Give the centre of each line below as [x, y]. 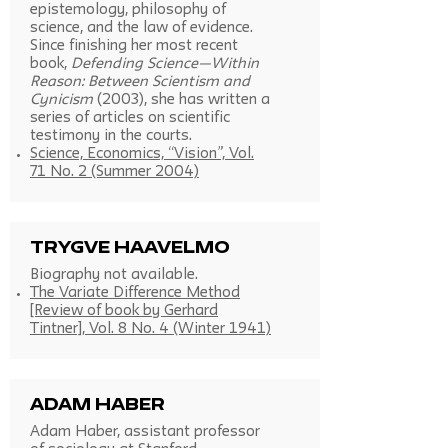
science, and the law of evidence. [141, 28]
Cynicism [61, 100]
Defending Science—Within [165, 64]
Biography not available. [114, 275]
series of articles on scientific [130, 118]
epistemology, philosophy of [128, 10]
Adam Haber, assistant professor [145, 432]
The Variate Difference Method [135, 293]
